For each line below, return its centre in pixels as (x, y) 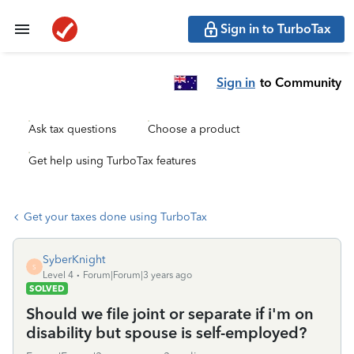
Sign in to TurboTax (276, 29)
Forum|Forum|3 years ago (137, 275)
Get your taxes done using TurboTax (115, 217)
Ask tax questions (72, 129)
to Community (301, 82)
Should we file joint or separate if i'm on (170, 314)
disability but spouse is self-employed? (166, 333)
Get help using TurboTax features (112, 161)
